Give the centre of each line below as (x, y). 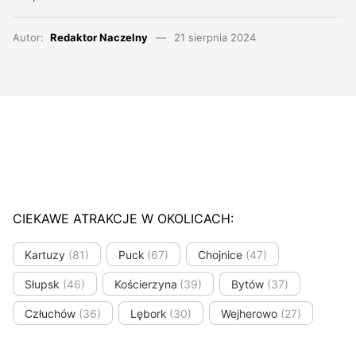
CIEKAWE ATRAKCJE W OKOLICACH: (123, 219)
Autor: (31, 38)
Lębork (148, 313)
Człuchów (50, 313)
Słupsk (42, 284)
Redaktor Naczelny (99, 38)
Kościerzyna (145, 284)
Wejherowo (249, 313)
